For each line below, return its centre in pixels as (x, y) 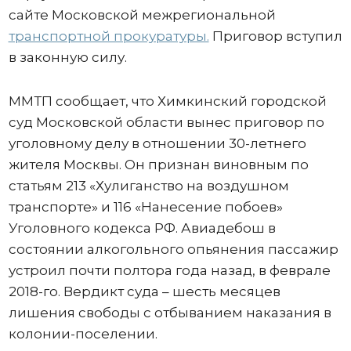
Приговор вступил (275, 36)
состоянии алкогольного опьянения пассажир (173, 249)
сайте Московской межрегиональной (142, 15)
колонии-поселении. (84, 334)
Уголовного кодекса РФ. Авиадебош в (142, 228)
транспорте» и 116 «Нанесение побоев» (145, 207)
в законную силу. (67, 57)
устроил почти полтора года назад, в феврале (169, 270)
